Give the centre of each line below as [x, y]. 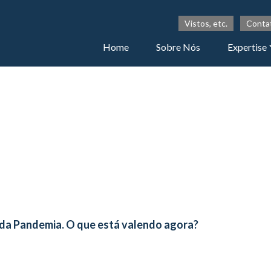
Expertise [247, 47]
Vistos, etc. [206, 24]
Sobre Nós [178, 47]
